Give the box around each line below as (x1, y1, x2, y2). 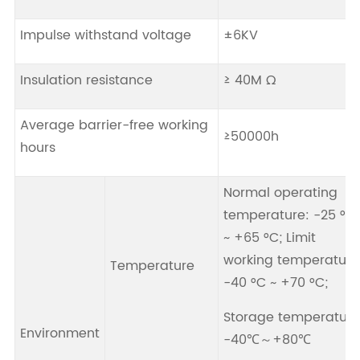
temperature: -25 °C (223, 205, 355, 227)
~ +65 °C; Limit (223, 227, 316, 249)
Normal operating (223, 182, 337, 204)
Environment (19, 323, 100, 345)
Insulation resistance (19, 70, 153, 92)
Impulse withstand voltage (19, 25, 191, 47)
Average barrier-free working (19, 115, 208, 137)
